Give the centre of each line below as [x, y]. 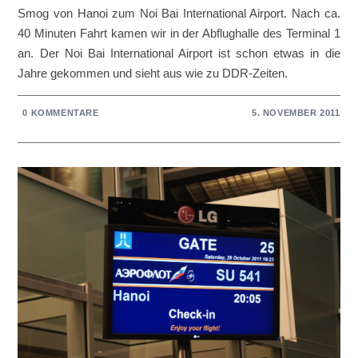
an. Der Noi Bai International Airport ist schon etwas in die [179, 53]
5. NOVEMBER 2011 [296, 112]
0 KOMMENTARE [61, 112]
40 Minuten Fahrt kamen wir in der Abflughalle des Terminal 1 [179, 33]
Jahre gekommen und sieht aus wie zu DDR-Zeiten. [153, 73]
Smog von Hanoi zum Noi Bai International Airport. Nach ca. [179, 13]
